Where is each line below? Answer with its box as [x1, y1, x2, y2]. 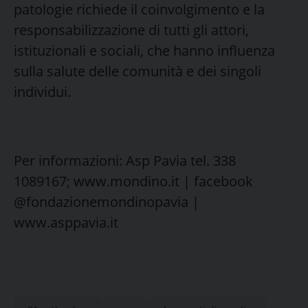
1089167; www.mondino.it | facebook [14, 171, 253, 190]
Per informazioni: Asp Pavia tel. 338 [14, 151, 236, 170]
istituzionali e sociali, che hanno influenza [14, 41, 275, 60]
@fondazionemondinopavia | [14, 192, 199, 211]
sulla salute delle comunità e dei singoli [14, 61, 261, 80]
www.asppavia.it [14, 212, 118, 232]
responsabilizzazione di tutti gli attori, [14, 20, 249, 39]
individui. [14, 82, 71, 101]
